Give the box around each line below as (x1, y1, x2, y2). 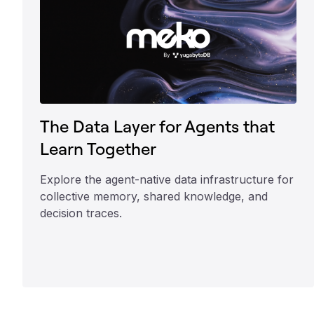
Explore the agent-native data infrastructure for (40, 172, 294, 186)
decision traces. (40, 205, 122, 220)
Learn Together (40, 137, 156, 159)
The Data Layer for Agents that (40, 115, 275, 137)
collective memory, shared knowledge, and (40, 189, 268, 203)
